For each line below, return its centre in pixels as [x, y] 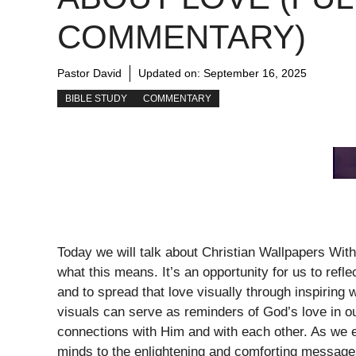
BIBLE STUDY [96, 99]
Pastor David [89, 74]
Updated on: [171, 74]
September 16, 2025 [255, 74]
